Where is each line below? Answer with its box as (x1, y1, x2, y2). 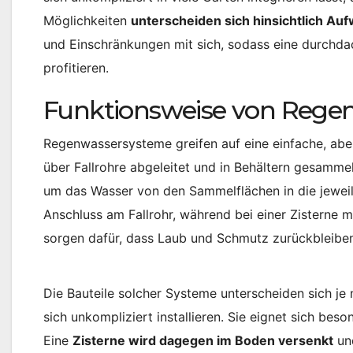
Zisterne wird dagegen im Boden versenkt (72, 333, 333, 349)
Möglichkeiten (43, 13, 131, 29)
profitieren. (43, 60, 109, 76)
